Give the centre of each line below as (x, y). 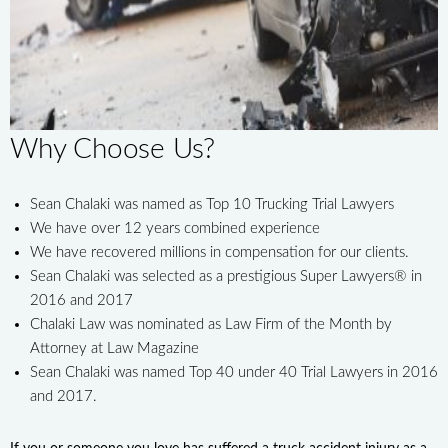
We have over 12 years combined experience (175, 228)
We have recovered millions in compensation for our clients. (219, 252)
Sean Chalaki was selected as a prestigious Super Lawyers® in (226, 276)
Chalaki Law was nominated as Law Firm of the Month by (211, 324)
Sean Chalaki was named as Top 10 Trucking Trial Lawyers (212, 204)
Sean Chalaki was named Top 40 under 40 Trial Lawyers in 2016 (234, 372)
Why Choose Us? (113, 148)
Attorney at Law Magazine (114, 348)
